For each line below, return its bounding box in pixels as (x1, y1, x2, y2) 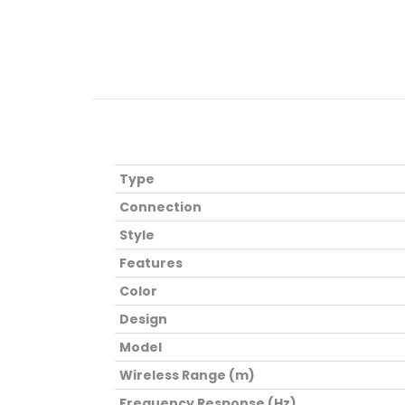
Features (119, 253, 183, 272)
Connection (119, 197, 202, 216)
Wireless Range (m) (119, 365, 255, 384)
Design (119, 309, 167, 328)
